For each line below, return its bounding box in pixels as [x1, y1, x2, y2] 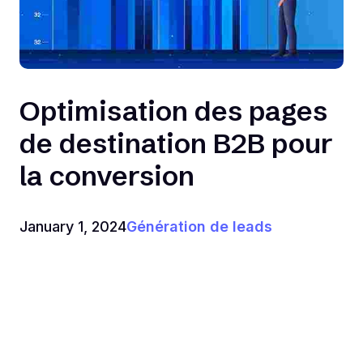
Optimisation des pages [19, 93, 327, 128]
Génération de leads [126, 217, 272, 235]
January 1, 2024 [19, 217, 126, 235]
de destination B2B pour [19, 126, 333, 160]
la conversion [19, 158, 194, 193]
